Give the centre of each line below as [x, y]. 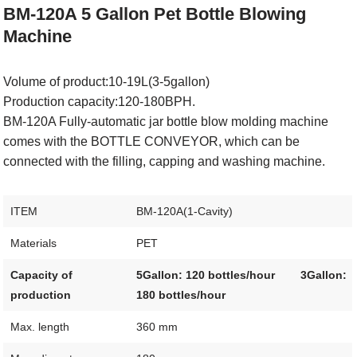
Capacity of [41, 275]
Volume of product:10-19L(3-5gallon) [107, 82]
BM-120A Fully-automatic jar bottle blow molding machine [166, 122]
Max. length [39, 327]
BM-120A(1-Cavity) [184, 211]
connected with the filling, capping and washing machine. [165, 161]
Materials [33, 243]
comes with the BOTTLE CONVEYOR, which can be [152, 141]
